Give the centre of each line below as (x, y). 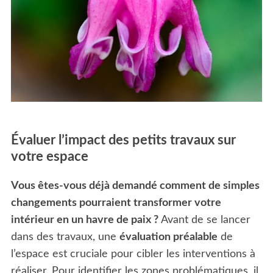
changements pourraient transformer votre (116, 203)
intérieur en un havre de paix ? (84, 220)
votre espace (49, 157)
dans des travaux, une (65, 237)
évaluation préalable (168, 237)
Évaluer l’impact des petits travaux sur (123, 140)
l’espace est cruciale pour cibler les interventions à (133, 254)
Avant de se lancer (204, 220)
